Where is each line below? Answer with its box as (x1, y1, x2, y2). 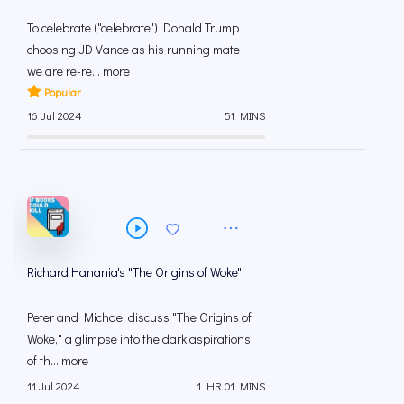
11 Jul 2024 (27, 378, 80, 393)
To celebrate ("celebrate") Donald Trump (27, 18, 239, 36)
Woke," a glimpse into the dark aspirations (27, 330, 251, 348)
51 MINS (225, 107, 265, 123)
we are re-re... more (27, 61, 130, 79)
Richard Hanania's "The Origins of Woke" (27, 263, 242, 281)
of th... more (27, 352, 88, 370)
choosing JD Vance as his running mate (27, 40, 240, 58)
